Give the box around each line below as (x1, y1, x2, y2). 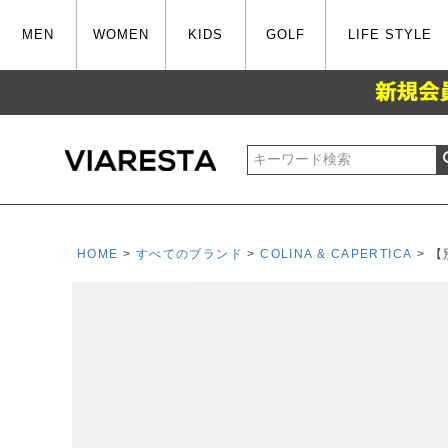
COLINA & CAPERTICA (260, 247, 413, 261)
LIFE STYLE (348, 28, 433, 42)
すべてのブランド (135, 247, 244, 261)
